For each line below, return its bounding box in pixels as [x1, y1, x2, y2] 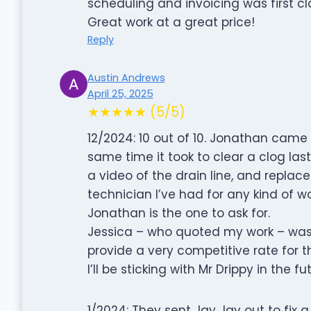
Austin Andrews [87, 70, 165, 85]
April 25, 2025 [87, 86, 153, 101]
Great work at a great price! [87, 13, 255, 31]
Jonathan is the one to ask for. [87, 204, 270, 221]
